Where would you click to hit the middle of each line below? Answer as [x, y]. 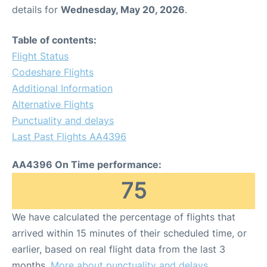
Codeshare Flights [53, 72]
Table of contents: [54, 40]
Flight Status [40, 56]
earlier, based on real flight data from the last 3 [119, 249]
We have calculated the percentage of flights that [124, 217]
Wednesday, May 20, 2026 [123, 10]
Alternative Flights [53, 104]
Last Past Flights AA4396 [69, 136]
